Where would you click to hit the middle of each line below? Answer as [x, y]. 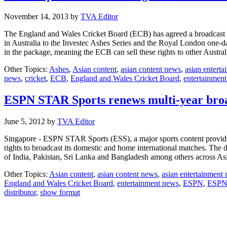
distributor [20, 193]
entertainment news [148, 183]
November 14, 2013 [36, 17]
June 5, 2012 [25, 122]
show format [60, 193]
